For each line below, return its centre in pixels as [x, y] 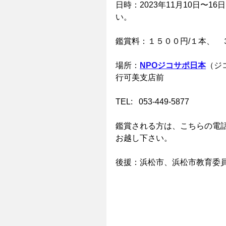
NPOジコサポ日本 [173, 65]
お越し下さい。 [148, 138]
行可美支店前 [140, 77]
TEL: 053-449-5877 [152, 102]
